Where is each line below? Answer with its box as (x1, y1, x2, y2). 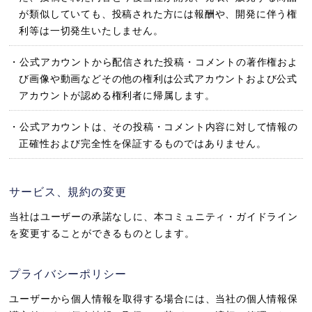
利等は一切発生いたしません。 (19, 26, 164, 36)
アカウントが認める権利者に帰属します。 (19, 91, 215, 101)
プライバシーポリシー (9, 268, 127, 280)
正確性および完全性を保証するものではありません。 (19, 139, 267, 149)
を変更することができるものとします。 (9, 228, 195, 239)
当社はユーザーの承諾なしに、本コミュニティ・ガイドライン (9, 212, 298, 222)
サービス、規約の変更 (9, 186, 127, 198)
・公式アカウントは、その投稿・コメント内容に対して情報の (9, 122, 298, 132)
